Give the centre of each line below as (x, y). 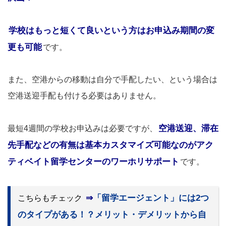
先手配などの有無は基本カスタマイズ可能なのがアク (110, 145)
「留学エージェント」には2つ (151, 198)
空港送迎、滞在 (188, 128)
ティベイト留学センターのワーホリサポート (93, 161)
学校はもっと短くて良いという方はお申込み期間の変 (111, 30)
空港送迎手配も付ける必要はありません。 (84, 95)
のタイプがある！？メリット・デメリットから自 (112, 214)
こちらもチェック (50, 198)
